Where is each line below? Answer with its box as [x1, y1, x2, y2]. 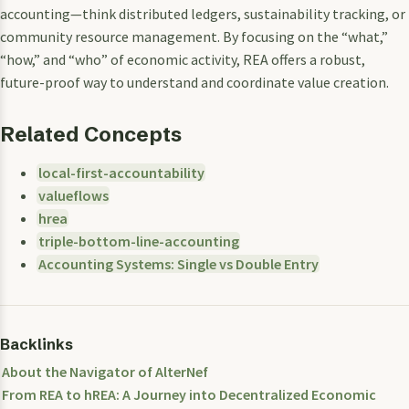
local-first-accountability [37, 163, 204, 183]
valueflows [37, 186, 109, 205]
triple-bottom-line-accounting [37, 232, 239, 251]
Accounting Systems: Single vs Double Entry [37, 255, 319, 274]
